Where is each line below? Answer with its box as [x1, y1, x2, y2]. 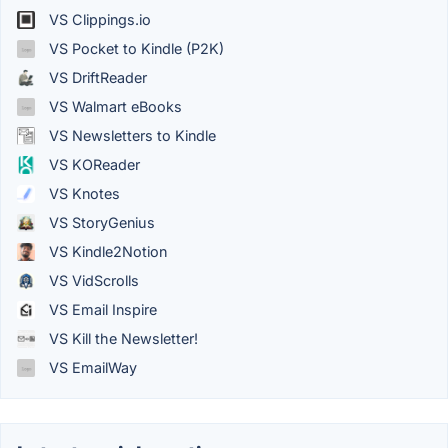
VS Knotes [45, 185, 120, 202]
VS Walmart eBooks [45, 98, 182, 115]
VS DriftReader [45, 69, 147, 86]
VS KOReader [45, 156, 140, 173]
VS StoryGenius [45, 214, 155, 231]
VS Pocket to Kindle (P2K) [45, 40, 224, 57]
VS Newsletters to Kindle [45, 127, 216, 144]
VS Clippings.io [45, 11, 151, 28]
